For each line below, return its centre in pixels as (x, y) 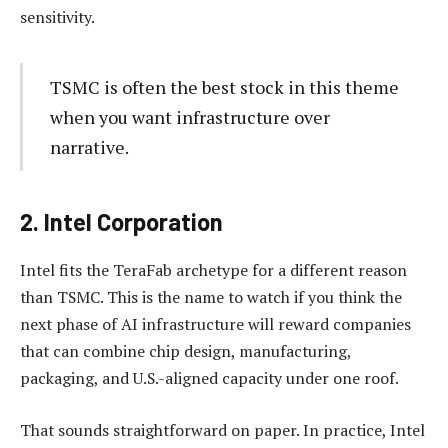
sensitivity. (57, 16)
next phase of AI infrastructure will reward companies (215, 324)
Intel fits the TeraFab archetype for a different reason (213, 270)
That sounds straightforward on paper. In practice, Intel (222, 429)
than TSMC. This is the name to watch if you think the (211, 297)
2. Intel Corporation (121, 222)
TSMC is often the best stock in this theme (224, 87)
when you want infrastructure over (189, 117)
